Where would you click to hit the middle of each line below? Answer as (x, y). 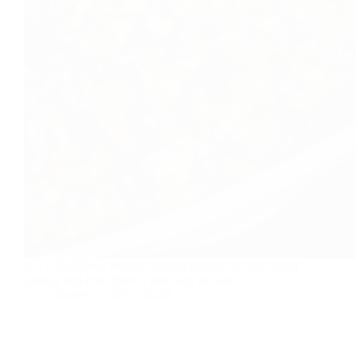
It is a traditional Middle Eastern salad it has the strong (161, 266)
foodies (75, 295)
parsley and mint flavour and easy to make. (133, 280)
